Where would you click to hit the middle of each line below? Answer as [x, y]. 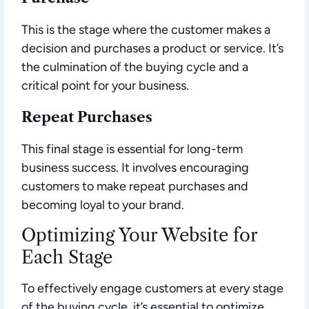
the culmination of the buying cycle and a [135, 67]
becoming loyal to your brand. [103, 205]
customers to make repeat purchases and [135, 187]
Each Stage [67, 258]
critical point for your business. [105, 86]
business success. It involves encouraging [135, 168]
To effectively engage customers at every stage [152, 289]
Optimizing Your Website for [139, 236]
